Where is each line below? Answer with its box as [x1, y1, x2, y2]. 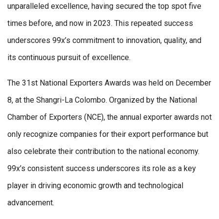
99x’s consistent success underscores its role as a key [7, 164, 196, 174]
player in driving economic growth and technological [7, 181, 183, 191]
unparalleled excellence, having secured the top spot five [7, 1, 201, 11]
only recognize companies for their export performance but [7, 130, 208, 139]
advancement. [7, 198, 54, 208]
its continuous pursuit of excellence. [7, 53, 131, 63]
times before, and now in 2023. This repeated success [7, 19, 193, 28]
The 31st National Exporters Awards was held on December [7, 78, 211, 88]
